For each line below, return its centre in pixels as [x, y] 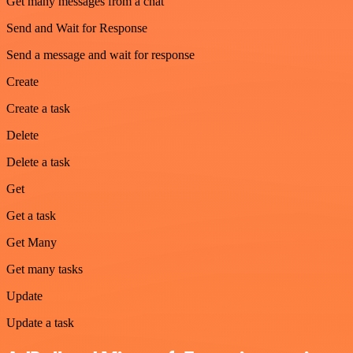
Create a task [38, 108]
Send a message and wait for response [100, 54]
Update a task [40, 322]
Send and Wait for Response [77, 28]
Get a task [31, 215]
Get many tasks [45, 269]
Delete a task [38, 162]
